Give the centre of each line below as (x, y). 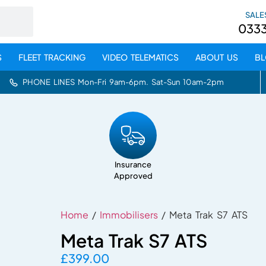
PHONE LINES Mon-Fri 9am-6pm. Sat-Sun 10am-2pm (123, 82)
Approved (133, 176)
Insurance (133, 164)
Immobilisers (129, 215)
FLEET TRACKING (52, 57)
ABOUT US (216, 57)
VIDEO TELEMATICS (140, 57)
